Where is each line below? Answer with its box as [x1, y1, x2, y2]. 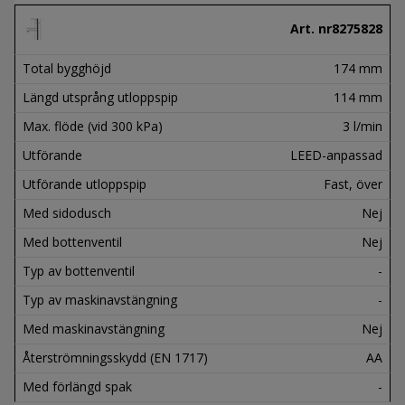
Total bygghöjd [23, 59, 111, 77]
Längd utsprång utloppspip [23, 88, 178, 106]
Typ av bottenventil [23, 261, 135, 279]
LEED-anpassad [290, 146, 382, 164]
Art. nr [290, 20, 332, 37]
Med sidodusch [23, 203, 111, 221]
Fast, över [324, 174, 382, 193]
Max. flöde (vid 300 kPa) [23, 117, 163, 135]
